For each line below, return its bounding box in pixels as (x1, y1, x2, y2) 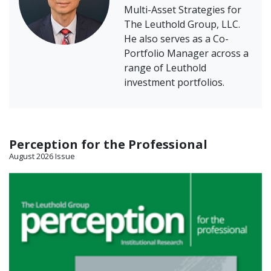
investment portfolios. (124, 76, 224, 90)
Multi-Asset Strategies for (124, 3, 241, 17)
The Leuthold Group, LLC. (124, 18, 240, 31)
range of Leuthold (124, 61, 206, 75)
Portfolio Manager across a (124, 47, 249, 60)
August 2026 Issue (9, 151, 75, 162)
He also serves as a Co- (124, 32, 229, 46)
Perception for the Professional (9, 136, 207, 153)
